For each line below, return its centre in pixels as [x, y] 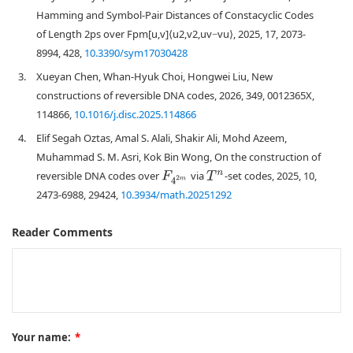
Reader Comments [62, 232]
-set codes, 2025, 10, [270, 176]
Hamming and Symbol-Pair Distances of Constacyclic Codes [175, 15]
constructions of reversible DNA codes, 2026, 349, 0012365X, [175, 96]
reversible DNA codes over [99, 176]
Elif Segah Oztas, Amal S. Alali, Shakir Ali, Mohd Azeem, [162, 138]
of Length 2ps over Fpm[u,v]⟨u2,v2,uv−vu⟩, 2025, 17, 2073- [171, 34]
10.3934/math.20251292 [176, 195]
